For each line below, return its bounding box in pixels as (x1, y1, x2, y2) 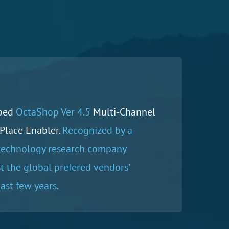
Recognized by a (62, 123, 132, 137)
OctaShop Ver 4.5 (15, 105, 90, 119)
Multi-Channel (90, 105, 155, 119)
